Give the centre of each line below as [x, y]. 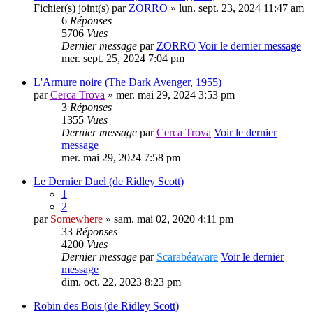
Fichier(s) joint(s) [71, 8]
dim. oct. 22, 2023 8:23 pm [121, 282]
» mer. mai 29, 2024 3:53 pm [170, 95]
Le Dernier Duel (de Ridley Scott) [109, 182]
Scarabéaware [187, 257]
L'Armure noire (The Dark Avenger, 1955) [128, 82]
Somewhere [77, 219]
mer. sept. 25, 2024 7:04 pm [123, 59]
